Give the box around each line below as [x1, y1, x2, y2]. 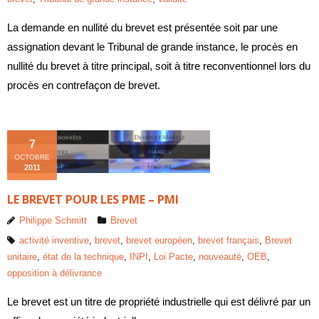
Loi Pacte [154, 251, 193, 262]
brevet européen [126, 234, 192, 246]
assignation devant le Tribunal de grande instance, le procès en [7, 41, 298, 53]
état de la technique [43, 251, 124, 262]
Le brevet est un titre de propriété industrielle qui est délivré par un [7, 295, 310, 308]
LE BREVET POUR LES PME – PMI [7, 191, 179, 207]
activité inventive [19, 234, 89, 246]
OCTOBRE [14, 153, 50, 161]
